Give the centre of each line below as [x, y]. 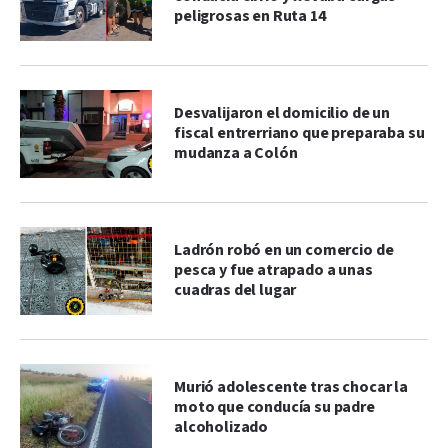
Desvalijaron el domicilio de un [282, 113]
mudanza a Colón [236, 153]
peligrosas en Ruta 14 [250, 16]
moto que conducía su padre [274, 407]
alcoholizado [221, 427]
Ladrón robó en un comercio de [284, 250]
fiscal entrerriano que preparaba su [299, 133]
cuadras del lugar [235, 290]
